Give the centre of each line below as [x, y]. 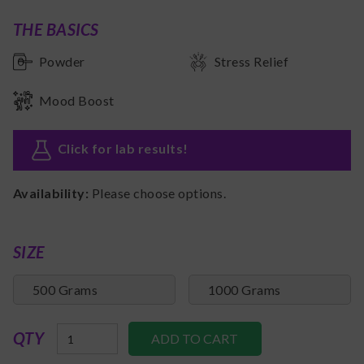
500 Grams [65, 289]
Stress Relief [252, 62]
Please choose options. [159, 193]
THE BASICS [56, 30]
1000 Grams [245, 289]
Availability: [52, 193]
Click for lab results [121, 149]
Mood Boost [77, 101]
